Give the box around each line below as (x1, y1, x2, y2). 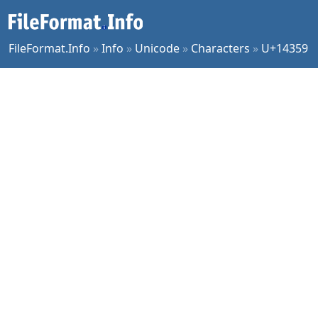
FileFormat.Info (9, 40, 90, 56)
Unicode (135, 40, 180, 56)
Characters (191, 40, 250, 56)
